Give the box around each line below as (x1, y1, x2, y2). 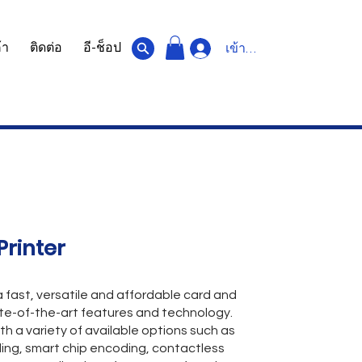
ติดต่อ (30, 41, 62, 54)
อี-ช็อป (83, 41, 121, 54)
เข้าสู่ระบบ (225, 42, 285, 55)
